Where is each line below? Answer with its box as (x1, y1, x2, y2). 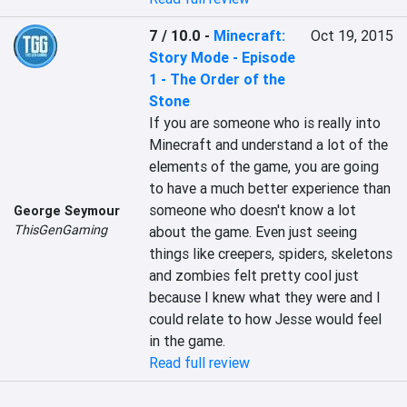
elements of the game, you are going (149, 157, 380, 175)
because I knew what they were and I (149, 288, 382, 306)
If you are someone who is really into (149, 114, 382, 132)
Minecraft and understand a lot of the (149, 135, 389, 154)
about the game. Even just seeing (149, 223, 358, 241)
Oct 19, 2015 (310, 26, 393, 45)
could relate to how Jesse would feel (149, 310, 382, 328)
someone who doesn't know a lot (149, 201, 357, 219)
